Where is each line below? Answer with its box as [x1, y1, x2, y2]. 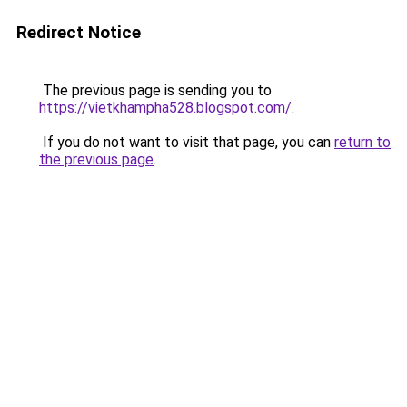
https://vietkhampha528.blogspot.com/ [39, 99, 292, 116]
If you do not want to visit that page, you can [39, 134, 334, 151]
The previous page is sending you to [39, 82, 272, 99]
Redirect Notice [16, 22, 141, 43]
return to [334, 134, 391, 151]
